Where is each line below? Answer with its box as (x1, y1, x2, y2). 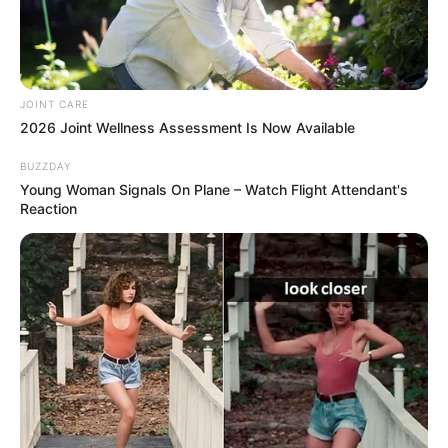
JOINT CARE (20, 97, 89, 110)
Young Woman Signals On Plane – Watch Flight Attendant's (20, 180, 408, 198)
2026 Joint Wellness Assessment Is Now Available (20, 118, 355, 136)
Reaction (20, 199, 77, 217)
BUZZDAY (20, 159, 71, 172)
